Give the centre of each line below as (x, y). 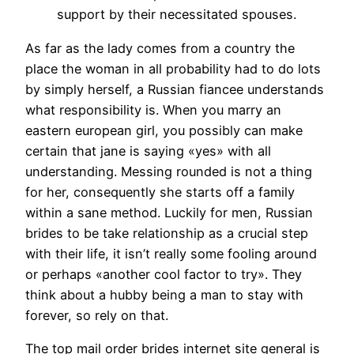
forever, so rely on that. (97, 315)
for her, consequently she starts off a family (160, 192)
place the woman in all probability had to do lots (173, 68)
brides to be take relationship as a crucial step (167, 233)
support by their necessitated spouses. (177, 15)
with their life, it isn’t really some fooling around (171, 253)
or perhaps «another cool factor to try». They (164, 274)
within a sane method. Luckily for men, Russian (169, 212)
